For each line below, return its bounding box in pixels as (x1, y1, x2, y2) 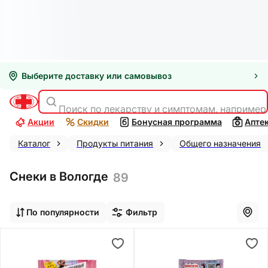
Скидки (77, 117, 109, 127)
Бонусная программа (132, 117, 222, 127)
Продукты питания (77, 138, 153, 148)
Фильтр (126, 206, 157, 217)
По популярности (26, 206, 99, 217)
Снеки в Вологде (10, 169, 108, 184)
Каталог (18, 138, 50, 148)
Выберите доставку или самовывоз (22, 71, 172, 81)
